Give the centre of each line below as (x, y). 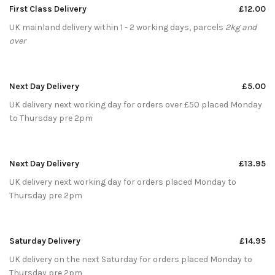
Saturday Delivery (45, 241)
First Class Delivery (48, 9)
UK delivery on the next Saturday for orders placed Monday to (131, 259)
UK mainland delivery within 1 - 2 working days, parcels (117, 27)
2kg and (241, 27)
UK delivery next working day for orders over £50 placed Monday (136, 104)
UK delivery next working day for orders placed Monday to (123, 182)
